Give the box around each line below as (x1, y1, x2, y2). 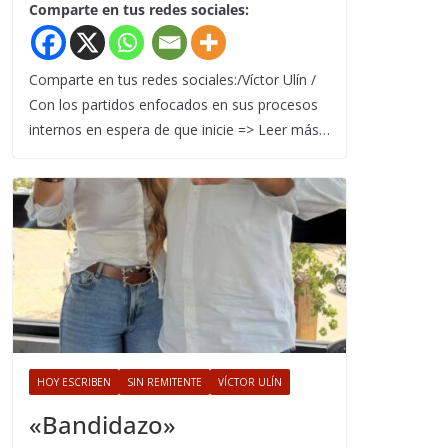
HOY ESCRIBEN (37, 375, 111, 390)
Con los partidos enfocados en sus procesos (29, 95, 318, 115)
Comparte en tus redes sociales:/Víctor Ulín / (29, 70, 324, 90)
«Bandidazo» (29, 408, 176, 442)
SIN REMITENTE (127, 375, 202, 390)
